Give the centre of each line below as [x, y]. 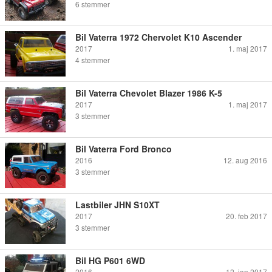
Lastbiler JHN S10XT [117, 204]
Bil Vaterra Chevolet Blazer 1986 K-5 [149, 93]
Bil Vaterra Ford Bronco [124, 148]
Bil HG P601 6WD [110, 260]
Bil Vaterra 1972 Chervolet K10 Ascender [158, 37]
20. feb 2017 [246, 216]
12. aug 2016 [245, 160]
